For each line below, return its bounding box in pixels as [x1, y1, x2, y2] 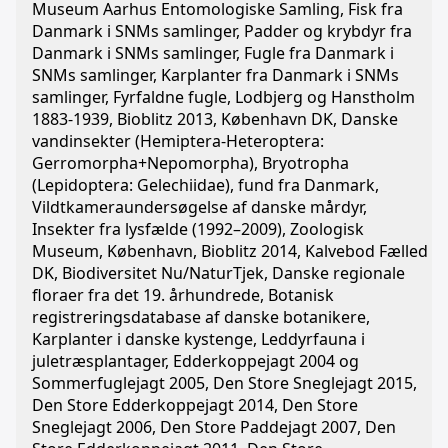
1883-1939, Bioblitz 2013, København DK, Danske [32, 108, 398, 130]
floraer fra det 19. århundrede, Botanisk [32, 284, 334, 306]
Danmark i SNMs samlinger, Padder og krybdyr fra [32, 20, 412, 42]
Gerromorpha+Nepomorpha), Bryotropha [32, 152, 349, 174]
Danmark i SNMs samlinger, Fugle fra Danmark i [32, 42, 394, 64]
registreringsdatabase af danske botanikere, [32, 306, 370, 328]
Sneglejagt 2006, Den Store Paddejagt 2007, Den [32, 416, 396, 438]
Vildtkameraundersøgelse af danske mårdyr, [32, 196, 367, 218]
